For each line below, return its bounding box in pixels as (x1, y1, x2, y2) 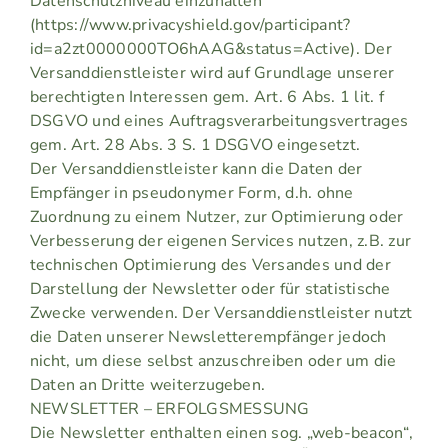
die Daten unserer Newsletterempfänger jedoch (29, 326, 387, 349)
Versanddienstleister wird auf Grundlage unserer (29, 62, 395, 85)
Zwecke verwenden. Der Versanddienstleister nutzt (29, 302, 413, 325)
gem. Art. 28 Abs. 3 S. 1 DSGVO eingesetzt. (29, 134, 361, 157)
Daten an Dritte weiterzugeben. (29, 374, 266, 397)
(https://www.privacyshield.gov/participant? (29, 14, 351, 37)
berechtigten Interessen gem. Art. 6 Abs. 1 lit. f (29, 86, 384, 109)
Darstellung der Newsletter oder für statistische (29, 278, 391, 301)
